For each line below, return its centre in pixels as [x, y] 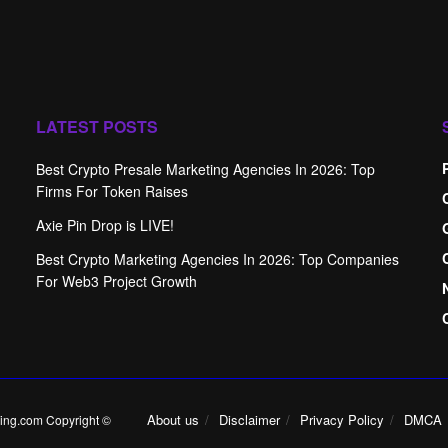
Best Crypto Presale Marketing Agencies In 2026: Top [205, 169]
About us [172, 420]
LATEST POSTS [96, 127]
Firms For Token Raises [111, 191]
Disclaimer [249, 420]
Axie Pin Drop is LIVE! [104, 225]
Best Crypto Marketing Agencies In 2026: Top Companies [217, 259]
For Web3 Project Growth [116, 281]
